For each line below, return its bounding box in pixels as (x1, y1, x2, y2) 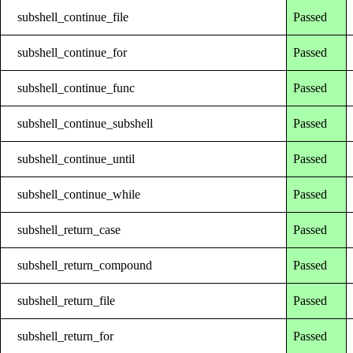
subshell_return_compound (17, 258, 153, 272)
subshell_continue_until (17, 151, 136, 165)
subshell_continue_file (17, 9, 129, 24)
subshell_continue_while (17, 187, 141, 201)
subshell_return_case (17, 222, 121, 236)
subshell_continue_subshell (17, 116, 154, 130)
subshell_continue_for (17, 45, 128, 59)
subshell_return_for (17, 329, 114, 343)
